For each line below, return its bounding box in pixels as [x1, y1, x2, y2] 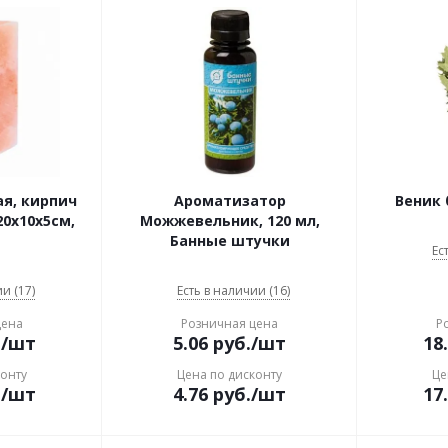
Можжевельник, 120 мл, [139, 211, 320, 230]
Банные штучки [169, 231, 290, 250]
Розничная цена [181, 315, 278, 332]
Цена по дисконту [177, 366, 282, 383]
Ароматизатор [173, 191, 286, 210]
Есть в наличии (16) [177, 282, 290, 299]
